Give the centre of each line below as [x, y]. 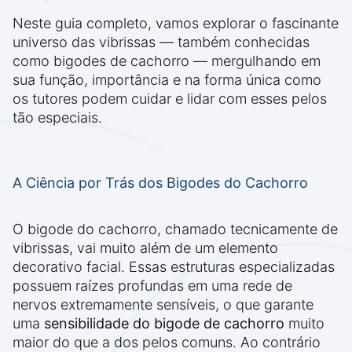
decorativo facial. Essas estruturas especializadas [174, 267]
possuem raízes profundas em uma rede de [152, 286]
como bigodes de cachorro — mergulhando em [167, 61]
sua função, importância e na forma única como [167, 80]
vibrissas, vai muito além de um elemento [145, 248]
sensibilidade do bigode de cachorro [164, 324]
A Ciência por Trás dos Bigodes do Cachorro [160, 183]
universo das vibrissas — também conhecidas [161, 42]
